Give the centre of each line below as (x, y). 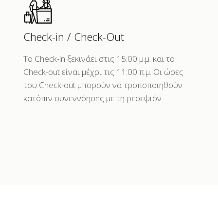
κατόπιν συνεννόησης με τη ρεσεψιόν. (93, 98)
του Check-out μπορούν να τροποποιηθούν (103, 85)
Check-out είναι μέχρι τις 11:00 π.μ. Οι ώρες (103, 72)
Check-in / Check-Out (73, 36)
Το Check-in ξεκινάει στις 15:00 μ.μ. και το (99, 58)
